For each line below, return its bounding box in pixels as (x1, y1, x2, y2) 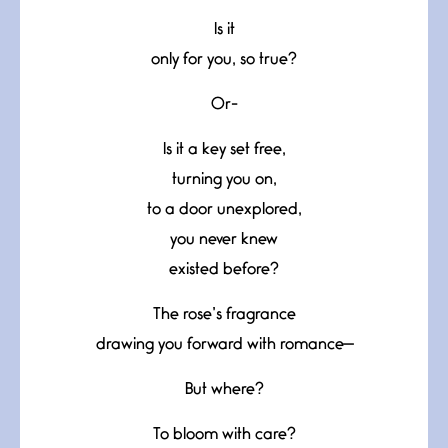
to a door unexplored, (146, 202, 302, 218)
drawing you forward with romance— (95, 337, 353, 353)
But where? (184, 382, 264, 398)
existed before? (169, 262, 279, 278)
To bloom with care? (152, 427, 296, 443)
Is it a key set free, (162, 142, 286, 158)
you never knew (170, 232, 278, 248)
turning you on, (171, 172, 277, 188)
